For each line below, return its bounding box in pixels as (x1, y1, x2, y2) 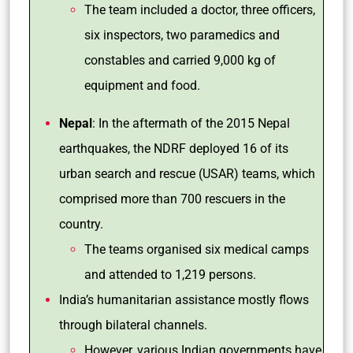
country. (59, 217, 106, 232)
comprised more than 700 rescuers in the (59, 191, 285, 206)
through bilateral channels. (59, 318, 207, 333)
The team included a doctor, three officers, (84, 2, 315, 17)
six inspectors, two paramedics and (84, 28, 280, 43)
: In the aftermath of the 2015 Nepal (92, 116, 290, 131)
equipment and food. (84, 78, 200, 93)
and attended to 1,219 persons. (84, 267, 259, 282)
